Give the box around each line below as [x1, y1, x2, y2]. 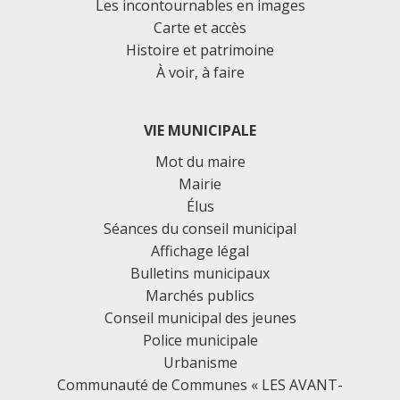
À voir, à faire [155, 62, 245, 82]
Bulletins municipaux [130, 262, 270, 283]
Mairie [179, 173, 221, 194]
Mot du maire [154, 151, 246, 171]
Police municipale [142, 329, 258, 350]
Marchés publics [146, 285, 254, 305]
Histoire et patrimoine [126, 39, 274, 60]
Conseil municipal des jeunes [104, 307, 296, 328]
